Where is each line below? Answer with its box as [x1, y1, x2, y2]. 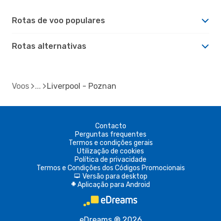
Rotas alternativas [12, 41, 86, 51]
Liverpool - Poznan [47, 81, 116, 91]
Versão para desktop [82, 172, 147, 181]
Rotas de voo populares [12, 15, 105, 25]
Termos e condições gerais [68, 138, 153, 147]
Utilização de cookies [77, 147, 144, 155]
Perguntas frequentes [74, 130, 147, 139]
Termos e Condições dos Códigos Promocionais [36, 163, 185, 172]
